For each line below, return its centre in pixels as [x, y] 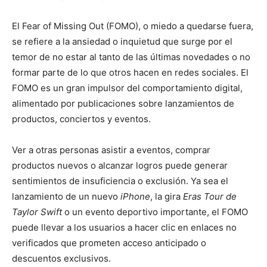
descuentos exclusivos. [61, 259]
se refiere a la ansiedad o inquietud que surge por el [122, 42]
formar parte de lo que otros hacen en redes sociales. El [130, 73]
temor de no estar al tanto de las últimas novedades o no [131, 57]
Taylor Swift [38, 212]
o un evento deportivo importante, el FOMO [156, 212]
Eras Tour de [210, 197]
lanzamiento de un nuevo [66, 197]
